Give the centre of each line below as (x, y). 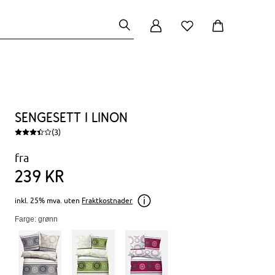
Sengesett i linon (72, 117)
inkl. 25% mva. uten (48, 200)
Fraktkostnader (107, 200)
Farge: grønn (37, 219)
